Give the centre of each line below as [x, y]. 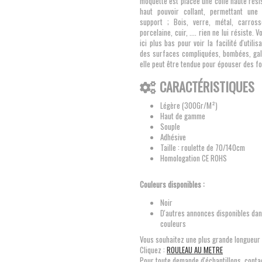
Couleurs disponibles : [173, 184]
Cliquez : [153, 250]
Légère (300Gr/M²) [189, 105]
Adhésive [173, 137]
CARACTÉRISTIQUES [207, 87]
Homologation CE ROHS [194, 158]
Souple [171, 126]
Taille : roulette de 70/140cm [203, 147]
